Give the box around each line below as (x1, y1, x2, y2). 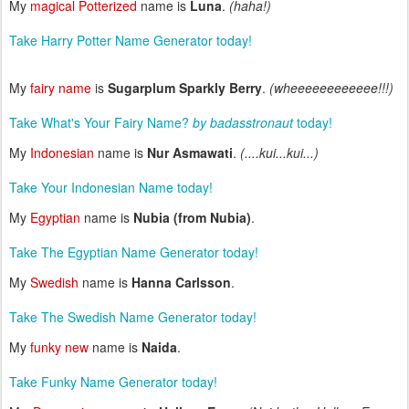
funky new (30, 338, 89, 356)
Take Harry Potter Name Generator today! (9, 31, 252, 49)
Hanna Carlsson (131, 273, 231, 291)
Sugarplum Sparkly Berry (108, 79, 262, 97)
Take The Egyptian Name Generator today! (9, 243, 258, 261)
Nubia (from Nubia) (133, 208, 251, 226)
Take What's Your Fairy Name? (9, 113, 193, 131)
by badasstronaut (193, 113, 293, 131)
